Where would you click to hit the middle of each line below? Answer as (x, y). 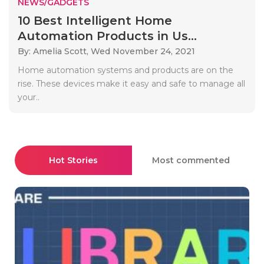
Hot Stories (73, 160)
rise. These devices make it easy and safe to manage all (131, 83)
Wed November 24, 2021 (143, 51)
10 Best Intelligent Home (95, 20)
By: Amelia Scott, (54, 51)
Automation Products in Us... (107, 36)
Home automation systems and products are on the (126, 70)
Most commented (191, 160)
